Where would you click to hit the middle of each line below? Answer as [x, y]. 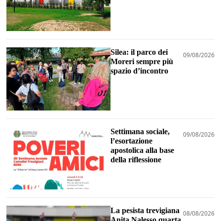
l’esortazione [131, 141]
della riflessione [136, 159]
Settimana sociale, [140, 131]
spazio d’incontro [139, 71]
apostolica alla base [142, 150]
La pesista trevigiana [145, 210]
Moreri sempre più [142, 62]
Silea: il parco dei [139, 52]
